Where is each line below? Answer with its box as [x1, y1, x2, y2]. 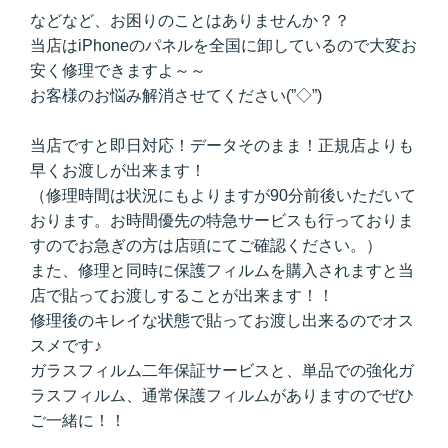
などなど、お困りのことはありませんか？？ [30, 11, 350, 29]
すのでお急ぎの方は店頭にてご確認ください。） [30, 236, 382, 254]
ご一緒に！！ [30, 411, 126, 429]
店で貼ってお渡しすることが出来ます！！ [30, 286, 334, 304]
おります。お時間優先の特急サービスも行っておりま [30, 211, 414, 229]
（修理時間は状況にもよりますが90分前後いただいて [30, 186, 416, 204]
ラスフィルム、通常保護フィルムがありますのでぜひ [30, 386, 414, 404]
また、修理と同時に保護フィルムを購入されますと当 [30, 261, 414, 279]
